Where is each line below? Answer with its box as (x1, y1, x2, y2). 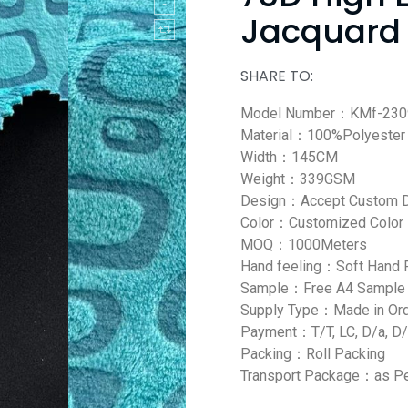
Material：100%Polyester (240, 127, 405, 144)
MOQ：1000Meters (240, 236, 367, 253)
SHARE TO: (240, 66, 313, 87)
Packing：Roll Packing (240, 345, 385, 362)
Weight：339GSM (240, 170, 355, 188)
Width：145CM (240, 148, 338, 166)
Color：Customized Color (240, 214, 403, 231)
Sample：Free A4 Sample (240, 280, 405, 297)
